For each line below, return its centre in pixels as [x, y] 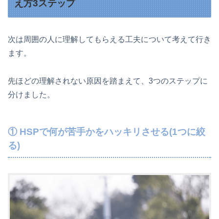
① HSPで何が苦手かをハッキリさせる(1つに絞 [107, 131]
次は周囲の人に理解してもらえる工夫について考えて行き [109, 39]
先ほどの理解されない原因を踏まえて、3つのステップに [108, 81]
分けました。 [31, 94]
